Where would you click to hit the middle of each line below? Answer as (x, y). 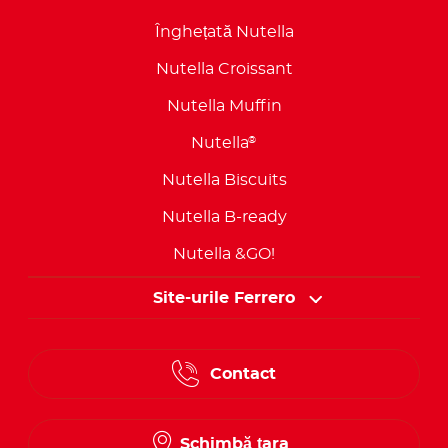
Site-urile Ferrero (224, 298)
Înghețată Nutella (224, 32)
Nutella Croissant (224, 69)
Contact (242, 374)
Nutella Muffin (224, 106)
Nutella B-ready (224, 217)
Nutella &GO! (224, 254)
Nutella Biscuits (224, 180)
